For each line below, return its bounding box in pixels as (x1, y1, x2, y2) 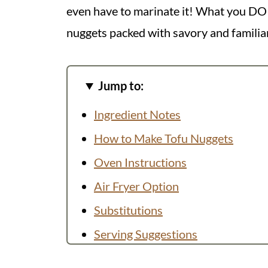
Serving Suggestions (94, 227, 197, 242)
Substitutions (94, 203, 163, 218)
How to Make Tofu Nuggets (94, 131, 233, 146)
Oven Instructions (94, 155, 187, 170)
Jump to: (98, 78, 144, 93)
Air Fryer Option (94, 179, 179, 194)
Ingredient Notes (94, 107, 181, 122)
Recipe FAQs (94, 251, 160, 266)
